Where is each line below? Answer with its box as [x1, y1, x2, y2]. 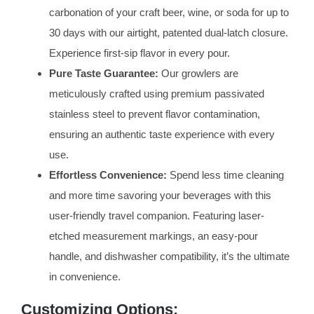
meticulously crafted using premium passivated [48, 88, 264, 100]
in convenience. [48, 271, 121, 283]
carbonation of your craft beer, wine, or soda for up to [48, 6, 289, 19]
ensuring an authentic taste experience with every [48, 128, 275, 141]
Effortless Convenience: [48, 169, 167, 182]
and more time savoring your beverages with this [48, 189, 271, 202]
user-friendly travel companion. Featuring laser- [48, 210, 264, 222]
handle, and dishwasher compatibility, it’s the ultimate [48, 250, 289, 263]
